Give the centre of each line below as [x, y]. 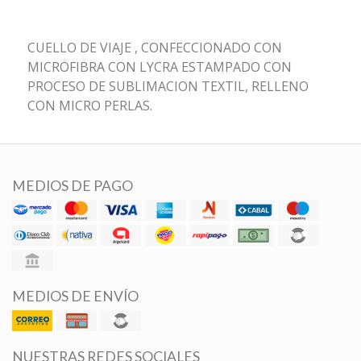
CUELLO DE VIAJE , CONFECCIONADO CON [154, 47]
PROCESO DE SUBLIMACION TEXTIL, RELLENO [168, 86]
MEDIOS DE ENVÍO [75, 296]
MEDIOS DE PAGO [73, 185]
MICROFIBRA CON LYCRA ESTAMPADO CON [159, 66]
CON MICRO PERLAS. [89, 105]
